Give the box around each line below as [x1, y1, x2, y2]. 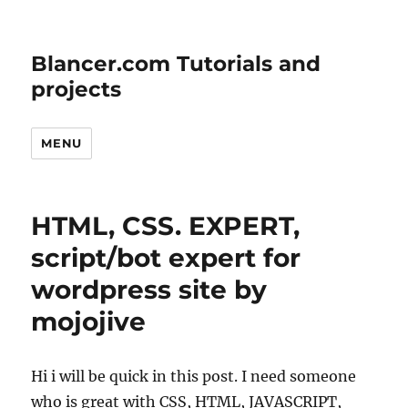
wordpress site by [31, 274, 268, 305]
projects [31, 76, 122, 102]
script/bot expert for [31, 242, 301, 273]
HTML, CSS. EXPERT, [31, 210, 301, 241]
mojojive [31, 306, 147, 337]
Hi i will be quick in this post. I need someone [31, 367, 357, 385]
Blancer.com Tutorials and [31, 51, 321, 76]
